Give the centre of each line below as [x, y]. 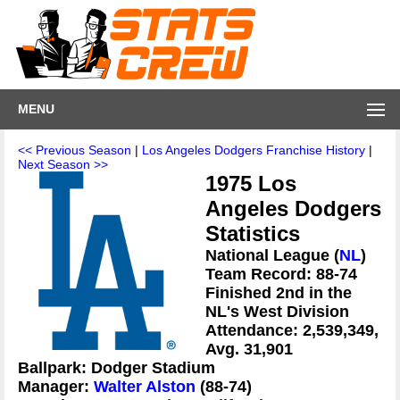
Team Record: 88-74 [281, 274]
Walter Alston [145, 387]
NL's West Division [277, 312]
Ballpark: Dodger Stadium [117, 368]
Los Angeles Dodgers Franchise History [254, 150]
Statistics [253, 233]
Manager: [56, 387]
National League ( [272, 255]
